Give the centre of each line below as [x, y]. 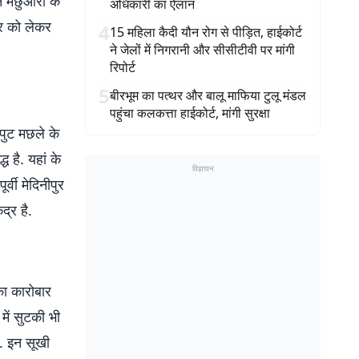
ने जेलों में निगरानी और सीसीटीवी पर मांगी [202, 50]
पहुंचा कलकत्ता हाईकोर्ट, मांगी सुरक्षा [190, 113]
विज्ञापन [203, 168]
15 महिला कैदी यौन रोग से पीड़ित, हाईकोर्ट [206, 32]
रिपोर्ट [123, 67]
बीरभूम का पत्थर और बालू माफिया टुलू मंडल [208, 95]
